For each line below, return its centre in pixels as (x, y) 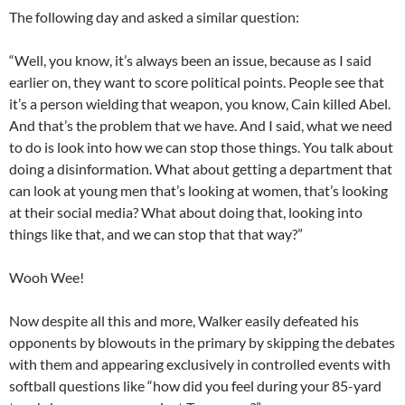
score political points (217, 81)
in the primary (202, 342)
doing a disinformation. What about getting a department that (201, 168)
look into (85, 146)
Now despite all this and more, (104, 320)
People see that (336, 81)
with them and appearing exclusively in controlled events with (200, 363)
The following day (64, 16)
